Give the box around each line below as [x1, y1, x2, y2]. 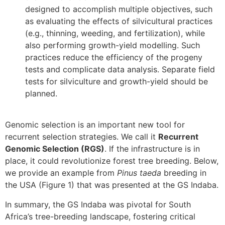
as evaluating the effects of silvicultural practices [25, 16, 212, 27]
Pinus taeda [117, 168, 161, 178]
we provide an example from [5, 168, 117, 178]
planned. [25, 88, 57, 99]
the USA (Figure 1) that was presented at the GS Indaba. [5, 180, 218, 190]
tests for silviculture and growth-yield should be [25, 76, 208, 87]
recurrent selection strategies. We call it [5, 132, 158, 142]
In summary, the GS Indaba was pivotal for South [5, 199, 191, 209]
